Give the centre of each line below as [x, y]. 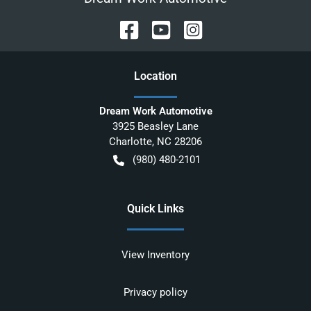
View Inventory [155, 255]
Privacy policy [155, 293]
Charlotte [131, 142]
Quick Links [155, 209]
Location [155, 76]
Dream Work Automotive [155, 111]
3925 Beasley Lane [155, 127]
